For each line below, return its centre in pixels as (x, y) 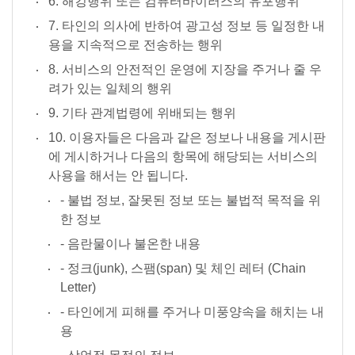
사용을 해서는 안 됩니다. (118, 176)
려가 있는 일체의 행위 (110, 88)
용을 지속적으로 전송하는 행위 (136, 45)
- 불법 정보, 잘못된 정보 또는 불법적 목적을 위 (191, 200)
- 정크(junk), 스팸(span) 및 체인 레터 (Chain (183, 268)
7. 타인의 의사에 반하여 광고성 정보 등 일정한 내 (187, 26)
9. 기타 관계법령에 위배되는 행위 (142, 113)
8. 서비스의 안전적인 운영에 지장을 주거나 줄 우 (185, 69)
